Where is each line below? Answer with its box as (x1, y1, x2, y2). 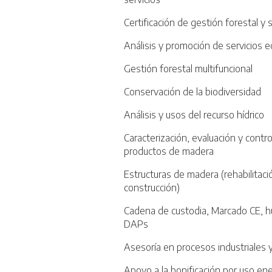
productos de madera (124, 145, 214, 158)
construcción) (124, 182, 180, 194)
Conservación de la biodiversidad (124, 86, 261, 98)
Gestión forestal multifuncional (124, 63, 253, 75)
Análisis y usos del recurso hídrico (124, 109, 264, 121)
